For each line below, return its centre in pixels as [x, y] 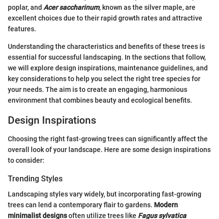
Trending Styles [35, 179]
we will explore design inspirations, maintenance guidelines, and [108, 68]
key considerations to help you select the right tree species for [104, 78]
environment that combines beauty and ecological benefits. [100, 100]
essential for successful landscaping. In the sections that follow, [107, 57]
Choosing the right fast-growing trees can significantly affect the [108, 139]
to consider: [26, 160]
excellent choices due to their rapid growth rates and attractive [105, 18]
